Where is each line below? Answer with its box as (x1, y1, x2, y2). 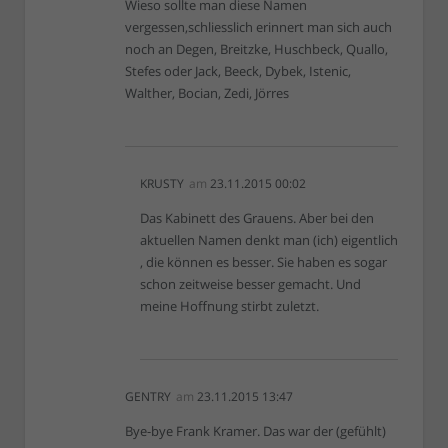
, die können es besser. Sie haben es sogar (140, 253, 387, 272)
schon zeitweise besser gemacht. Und (140, 275, 361, 294)
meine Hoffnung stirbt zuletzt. (140, 297, 319, 316)
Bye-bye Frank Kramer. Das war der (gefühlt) (125, 422, 386, 441)
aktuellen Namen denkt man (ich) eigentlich (140, 231, 398, 250)
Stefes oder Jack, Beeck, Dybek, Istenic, (125, 62, 351, 81)
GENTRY (125, 388, 171, 406)
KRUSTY (140, 175, 184, 193)
